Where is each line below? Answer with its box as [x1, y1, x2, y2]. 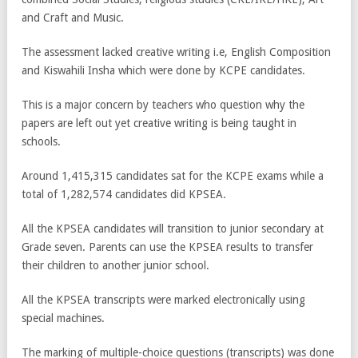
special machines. [22, 312, 105, 325]
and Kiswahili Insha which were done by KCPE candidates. [22, 64, 305, 78]
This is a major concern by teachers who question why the [22, 98, 304, 112]
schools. [22, 135, 61, 149]
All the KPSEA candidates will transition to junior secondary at [22, 222, 324, 236]
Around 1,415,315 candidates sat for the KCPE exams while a [22, 169, 324, 183]
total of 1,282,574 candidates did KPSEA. [22, 188, 226, 201]
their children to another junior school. [22, 259, 209, 272]
